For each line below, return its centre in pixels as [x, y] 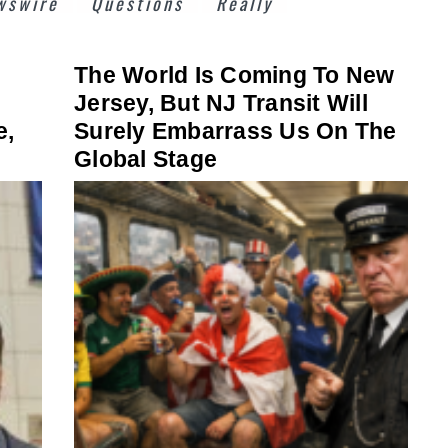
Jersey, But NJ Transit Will [221, 102]
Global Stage [145, 158]
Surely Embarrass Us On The [235, 130]
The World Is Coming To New [234, 74]
